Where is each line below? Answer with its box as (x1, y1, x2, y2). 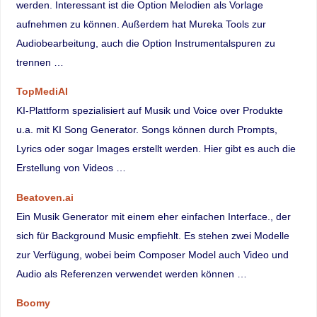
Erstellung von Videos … (16, 162, 126, 174)
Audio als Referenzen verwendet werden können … (16, 267, 247, 279)
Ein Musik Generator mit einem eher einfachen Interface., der (16, 210, 291, 222)
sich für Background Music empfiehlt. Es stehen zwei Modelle (16, 229, 289, 241)
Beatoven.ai (16, 191, 74, 203)
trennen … (16, 56, 64, 68)
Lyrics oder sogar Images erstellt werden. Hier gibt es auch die (16, 143, 296, 155)
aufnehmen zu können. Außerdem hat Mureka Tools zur (16, 18, 266, 30)
